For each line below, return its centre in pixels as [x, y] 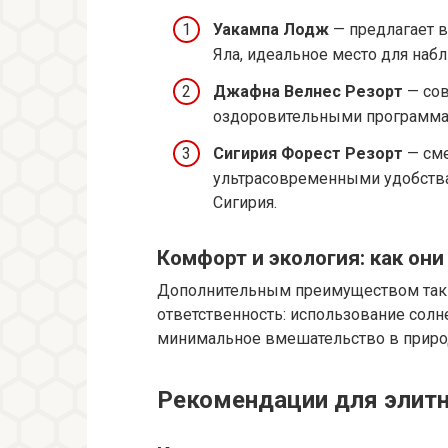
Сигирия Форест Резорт [308, 154]
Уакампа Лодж [271, 30]
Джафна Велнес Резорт [308, 92]
